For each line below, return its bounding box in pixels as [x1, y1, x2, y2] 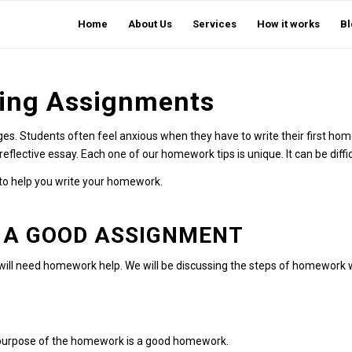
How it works [257, 18, 320, 30]
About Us [128, 18, 172, 30]
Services [192, 18, 236, 30]
